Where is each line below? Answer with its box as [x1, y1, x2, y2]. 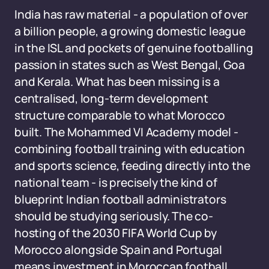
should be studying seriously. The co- [14, 208, 213, 224]
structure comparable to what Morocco [14, 107, 226, 123]
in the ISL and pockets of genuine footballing [14, 40, 253, 56]
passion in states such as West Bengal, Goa [14, 57, 245, 73]
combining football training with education [14, 141, 245, 157]
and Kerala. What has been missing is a [14, 74, 220, 89]
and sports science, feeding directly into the [14, 158, 250, 174]
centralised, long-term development [14, 91, 208, 106]
